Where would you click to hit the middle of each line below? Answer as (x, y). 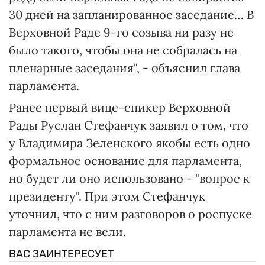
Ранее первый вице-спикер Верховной (120, 107)
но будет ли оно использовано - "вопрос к (129, 178)
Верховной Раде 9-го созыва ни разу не (121, 32)
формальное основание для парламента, (125, 160)
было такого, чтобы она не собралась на (123, 50)
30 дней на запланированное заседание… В (131, 14)
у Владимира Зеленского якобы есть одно (130, 143)
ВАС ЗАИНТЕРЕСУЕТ (61, 253)
